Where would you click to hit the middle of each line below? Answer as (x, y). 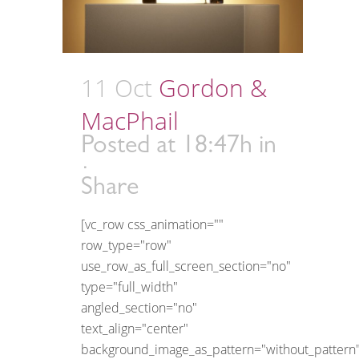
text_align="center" (135, 328)
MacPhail (130, 120)
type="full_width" (129, 286)
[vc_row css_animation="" (152, 224)
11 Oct (117, 87)
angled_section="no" (139, 307)
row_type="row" (126, 245)
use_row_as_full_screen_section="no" (186, 266)
